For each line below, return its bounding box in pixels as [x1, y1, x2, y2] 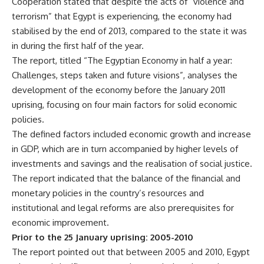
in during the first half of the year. [12, 40, 144, 51]
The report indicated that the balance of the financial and [12, 173, 240, 184]
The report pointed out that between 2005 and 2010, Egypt [12, 246, 250, 258]
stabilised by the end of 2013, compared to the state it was [12, 25, 247, 37]
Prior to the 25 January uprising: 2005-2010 [12, 232, 193, 243]
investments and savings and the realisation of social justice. [12, 158, 252, 169]
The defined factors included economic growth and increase [12, 128, 251, 140]
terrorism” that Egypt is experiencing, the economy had [12, 11, 232, 22]
